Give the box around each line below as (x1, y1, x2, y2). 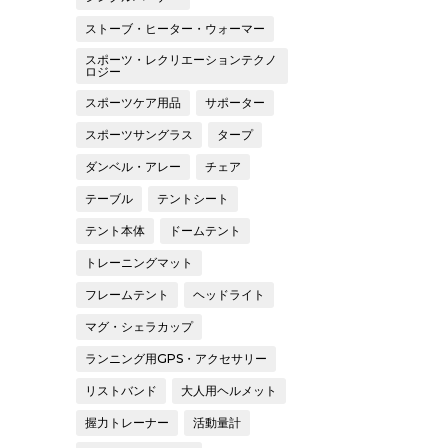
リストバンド (85, 383, 157, 399)
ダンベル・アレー (85, 159, 181, 175)
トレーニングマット (85, 255, 193, 271)
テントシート (157, 191, 229, 207)
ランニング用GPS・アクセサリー (85, 351, 267, 367)
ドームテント (169, 223, 241, 239)
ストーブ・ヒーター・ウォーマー (85, 21, 265, 37)
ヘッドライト (193, 287, 265, 303)
